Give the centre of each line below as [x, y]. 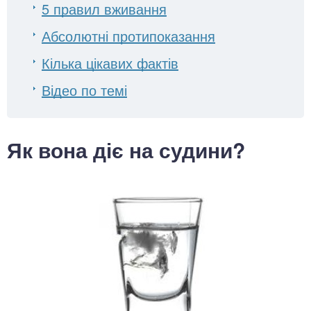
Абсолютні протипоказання [128, 36]
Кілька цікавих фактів [110, 63]
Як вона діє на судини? [126, 150]
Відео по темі [84, 90]
